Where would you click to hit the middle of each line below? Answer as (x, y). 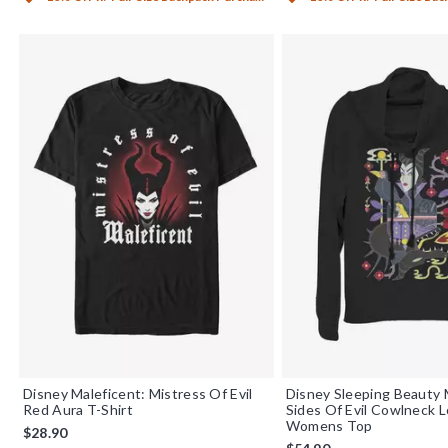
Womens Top (329, 425)
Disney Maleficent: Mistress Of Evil (138, 393)
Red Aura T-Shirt (78, 409)
